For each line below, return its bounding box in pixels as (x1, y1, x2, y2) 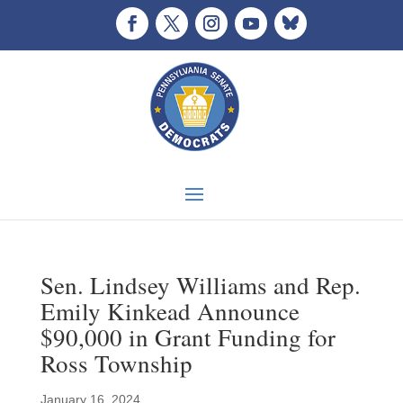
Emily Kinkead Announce (40, 295, 300, 327)
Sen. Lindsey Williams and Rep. (40, 269, 361, 301)
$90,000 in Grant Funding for (40, 321, 336, 354)
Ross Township (40, 347, 193, 380)
